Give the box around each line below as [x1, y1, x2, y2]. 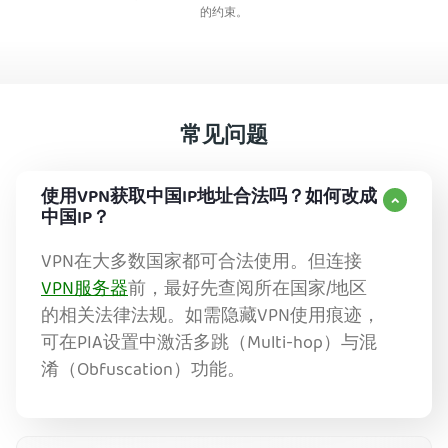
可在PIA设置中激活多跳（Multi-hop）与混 [41, 329, 377, 360]
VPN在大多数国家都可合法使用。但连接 [41, 248, 362, 279]
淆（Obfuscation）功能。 [41, 356, 245, 387]
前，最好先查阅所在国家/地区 [128, 275, 367, 306]
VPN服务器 [41, 275, 128, 306]
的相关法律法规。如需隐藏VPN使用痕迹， [41, 302, 380, 333]
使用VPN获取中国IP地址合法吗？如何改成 [41, 183, 377, 214]
